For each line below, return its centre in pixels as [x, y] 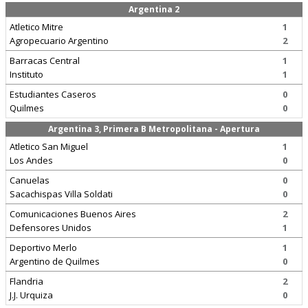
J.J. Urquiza [31, 295]
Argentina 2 [154, 9]
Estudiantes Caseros [53, 94]
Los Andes [31, 160]
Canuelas [30, 180]
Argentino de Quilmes [55, 261]
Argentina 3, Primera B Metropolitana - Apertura [154, 129]
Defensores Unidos [51, 228]
